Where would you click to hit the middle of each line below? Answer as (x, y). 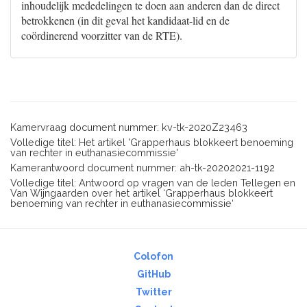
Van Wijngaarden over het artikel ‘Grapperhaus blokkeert (142, 193)
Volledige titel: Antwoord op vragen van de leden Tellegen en (153, 183)
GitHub (153, 274)
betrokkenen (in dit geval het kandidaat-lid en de (125, 20)
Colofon (153, 256)
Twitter (153, 292)
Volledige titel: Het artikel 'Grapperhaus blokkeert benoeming (152, 142)
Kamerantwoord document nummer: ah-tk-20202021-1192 (143, 168)
